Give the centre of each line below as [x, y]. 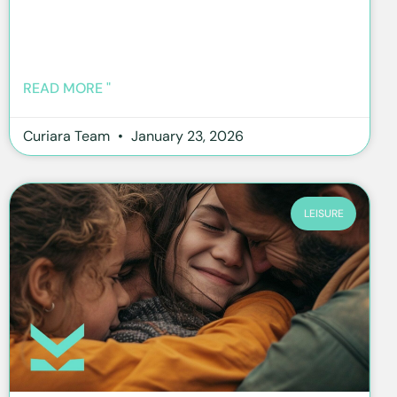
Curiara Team [68, 136]
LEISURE [323, 214]
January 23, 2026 [186, 136]
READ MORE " [67, 88]
